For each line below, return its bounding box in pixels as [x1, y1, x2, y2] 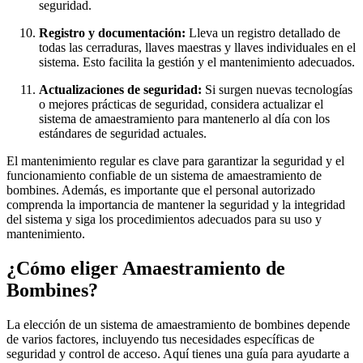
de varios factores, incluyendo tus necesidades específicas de [6, 332, 314, 347]
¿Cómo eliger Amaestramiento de [6, 258, 285, 280]
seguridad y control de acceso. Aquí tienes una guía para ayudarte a [6, 347, 349, 361]
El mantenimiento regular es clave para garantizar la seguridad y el [6, 154, 344, 169]
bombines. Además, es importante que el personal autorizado [6, 183, 315, 198]
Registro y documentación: [39, 26, 186, 41]
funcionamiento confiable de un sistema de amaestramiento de [6, 169, 322, 183]
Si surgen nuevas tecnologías [202, 83, 352, 97]
